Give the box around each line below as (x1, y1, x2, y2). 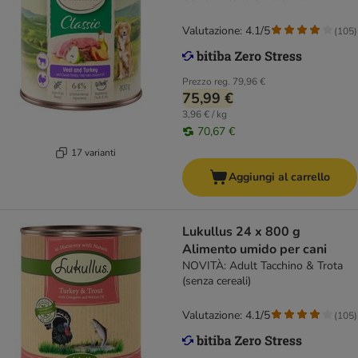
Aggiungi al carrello (229, 169, 330, 185)
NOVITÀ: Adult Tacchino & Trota (182, 258, 343, 274)
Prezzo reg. (182, 75, 230, 89)
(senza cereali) (182, 273, 251, 289)
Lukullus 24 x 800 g (182, 223, 236, 241)
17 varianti (70, 145, 116, 159)
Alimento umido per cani (182, 241, 327, 259)
